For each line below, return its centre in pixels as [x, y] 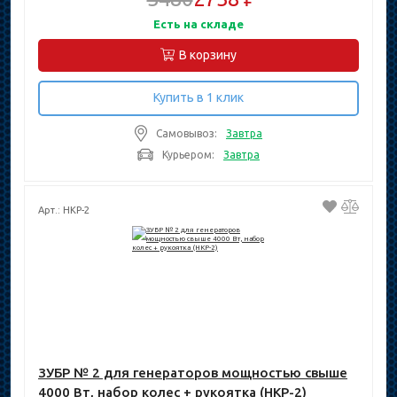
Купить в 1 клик [198, 97]
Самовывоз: [187, 133]
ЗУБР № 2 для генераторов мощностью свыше [193, 373]
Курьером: [188, 154]
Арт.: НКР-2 [64, 210]
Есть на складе [198, 24]
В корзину [208, 54]
